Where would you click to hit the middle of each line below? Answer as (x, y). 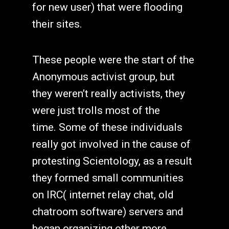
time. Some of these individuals (107, 127)
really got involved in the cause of (111, 144)
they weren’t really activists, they (108, 93)
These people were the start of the (113, 60)
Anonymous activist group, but (103, 76)
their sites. (57, 24)
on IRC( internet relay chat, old (103, 194)
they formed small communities (108, 178)
